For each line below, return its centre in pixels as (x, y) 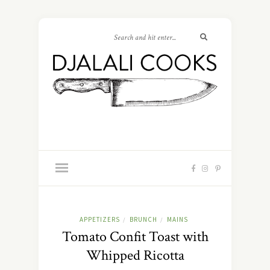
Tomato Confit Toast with (135, 237)
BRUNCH (143, 220)
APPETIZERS (99, 220)
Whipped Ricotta (135, 256)
